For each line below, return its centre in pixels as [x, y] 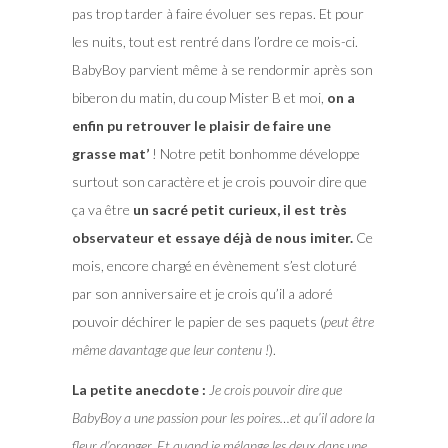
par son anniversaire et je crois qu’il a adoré [202, 293]
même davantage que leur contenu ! [170, 349]
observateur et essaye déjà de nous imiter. [212, 237]
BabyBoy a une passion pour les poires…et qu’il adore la [223, 417]
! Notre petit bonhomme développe [254, 153]
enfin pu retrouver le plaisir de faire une [201, 125]
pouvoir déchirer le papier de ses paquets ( [197, 321]
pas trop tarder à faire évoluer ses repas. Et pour [217, 13]
